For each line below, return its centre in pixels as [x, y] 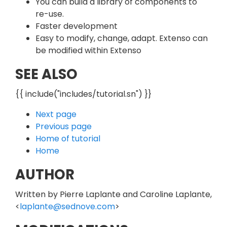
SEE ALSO [46, 74]
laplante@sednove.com [67, 206]
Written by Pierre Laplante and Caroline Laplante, [113, 194]
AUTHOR [45, 174]
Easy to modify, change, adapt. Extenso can [122, 38]
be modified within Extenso [88, 50]
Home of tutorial [68, 138]
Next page [56, 114]
